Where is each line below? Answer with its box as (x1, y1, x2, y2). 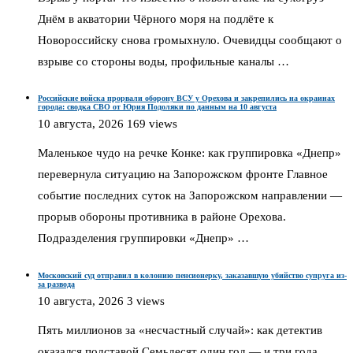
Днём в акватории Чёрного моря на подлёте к (38, 12, 273, 25)
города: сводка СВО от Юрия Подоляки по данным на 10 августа (38, 102, 277, 112)
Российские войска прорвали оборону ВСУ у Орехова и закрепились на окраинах (38, 94, 335, 103)
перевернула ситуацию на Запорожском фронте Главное (38, 168, 328, 181)
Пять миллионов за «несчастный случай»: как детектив (38, 324, 322, 337)
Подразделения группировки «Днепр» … (38, 232, 249, 245)
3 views (127, 295, 165, 308)
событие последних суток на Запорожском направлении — (38, 189, 342, 203)
